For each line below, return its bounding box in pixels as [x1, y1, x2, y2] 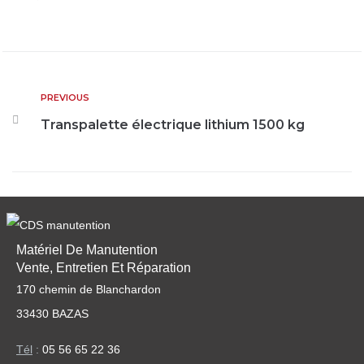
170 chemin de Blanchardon [16, 283, 161, 296]
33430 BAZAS [16, 307, 89, 320]
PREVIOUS [41, 92, 89, 103]
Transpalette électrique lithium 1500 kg [41, 117, 305, 132]
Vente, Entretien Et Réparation [16, 261, 191, 275]
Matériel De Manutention [16, 243, 158, 257]
